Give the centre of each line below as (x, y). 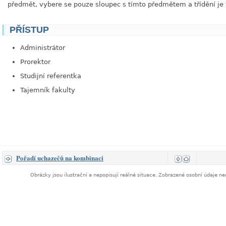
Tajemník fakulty (48, 90)
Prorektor (35, 62)
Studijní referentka (51, 76)
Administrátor (43, 48)
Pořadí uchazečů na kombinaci (60, 158)
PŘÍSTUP (29, 30)
